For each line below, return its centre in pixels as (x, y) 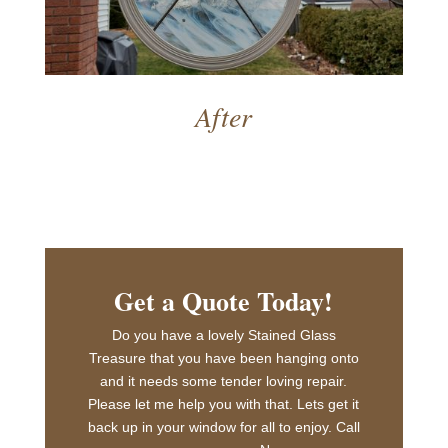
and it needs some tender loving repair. (224, 381)
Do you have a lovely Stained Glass (223, 335)
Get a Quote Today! (224, 301)
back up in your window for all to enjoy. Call (223, 427)
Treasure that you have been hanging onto (223, 358)
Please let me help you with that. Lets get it (224, 404)
